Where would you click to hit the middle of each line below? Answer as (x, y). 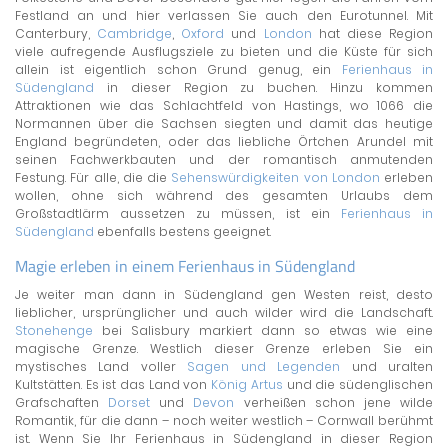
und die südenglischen (358, 384)
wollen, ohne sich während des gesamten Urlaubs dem (224, 195)
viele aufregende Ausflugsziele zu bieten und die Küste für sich (224, 51)
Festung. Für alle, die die (93, 177)
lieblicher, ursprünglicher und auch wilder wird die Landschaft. (224, 312)
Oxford (203, 33)
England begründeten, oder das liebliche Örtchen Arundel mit (224, 141)
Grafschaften (62, 402)
